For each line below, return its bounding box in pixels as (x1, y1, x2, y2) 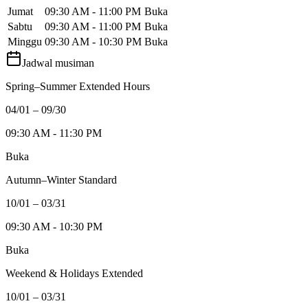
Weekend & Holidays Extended (5, 267, 143, 280)
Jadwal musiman (22, 57, 94, 69)
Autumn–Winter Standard (5, 174, 117, 186)
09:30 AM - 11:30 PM (5, 127, 102, 140)
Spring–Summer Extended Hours (5, 80, 150, 93)
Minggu (8, 36, 42, 48)
